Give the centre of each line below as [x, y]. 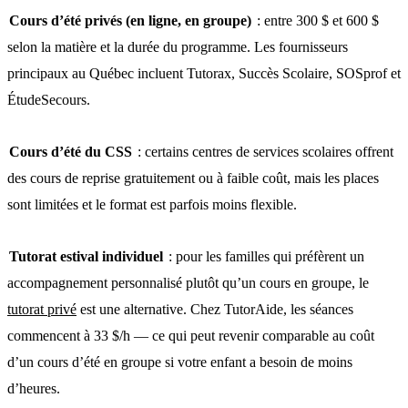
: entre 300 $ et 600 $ [316, 20]
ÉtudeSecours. [49, 99]
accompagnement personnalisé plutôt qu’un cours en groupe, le [188, 282]
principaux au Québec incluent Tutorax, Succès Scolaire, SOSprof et [204, 73]
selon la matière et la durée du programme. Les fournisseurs [178, 46]
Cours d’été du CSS [71, 151]
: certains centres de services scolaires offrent [264, 151]
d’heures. [34, 388]
